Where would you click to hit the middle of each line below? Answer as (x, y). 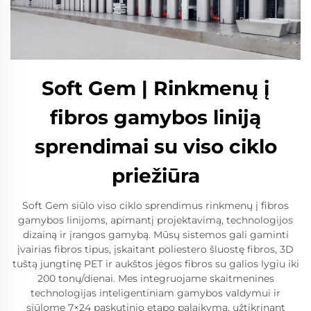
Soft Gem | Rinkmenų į (155, 88)
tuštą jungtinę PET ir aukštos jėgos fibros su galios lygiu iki (155, 263)
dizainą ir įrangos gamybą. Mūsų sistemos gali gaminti (155, 234)
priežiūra (155, 175)
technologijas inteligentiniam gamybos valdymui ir (155, 293)
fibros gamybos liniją (155, 117)
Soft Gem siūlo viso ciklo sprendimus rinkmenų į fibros (155, 205)
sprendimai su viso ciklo (155, 146)
